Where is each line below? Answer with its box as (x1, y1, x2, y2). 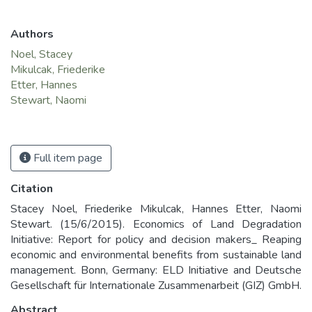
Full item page (31, 150, 102, 166)
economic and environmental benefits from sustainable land (10, 247, 302, 263)
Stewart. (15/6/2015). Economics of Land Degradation (10, 217, 302, 233)
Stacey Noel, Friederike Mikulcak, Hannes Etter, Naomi (10, 201, 302, 217)
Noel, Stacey (10, 47, 72, 63)
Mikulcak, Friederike (10, 62, 105, 78)
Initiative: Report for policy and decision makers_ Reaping (10, 232, 302, 248)
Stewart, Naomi (10, 93, 86, 109)
